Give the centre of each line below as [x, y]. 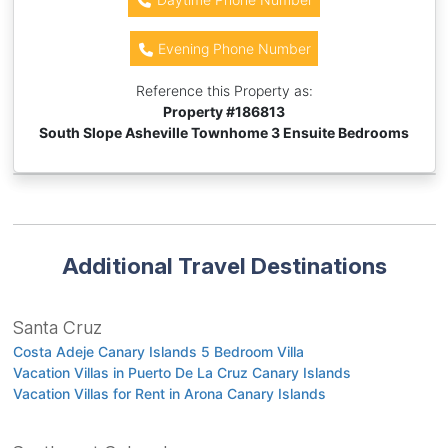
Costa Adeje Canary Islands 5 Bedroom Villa [158, 351]
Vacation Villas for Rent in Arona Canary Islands [169, 393]
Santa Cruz [57, 327]
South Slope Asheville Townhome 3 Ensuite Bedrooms [224, 132]
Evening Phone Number [233, 48]
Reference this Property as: [224, 90]
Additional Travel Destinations [224, 265]
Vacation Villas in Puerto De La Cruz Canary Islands [181, 372]
